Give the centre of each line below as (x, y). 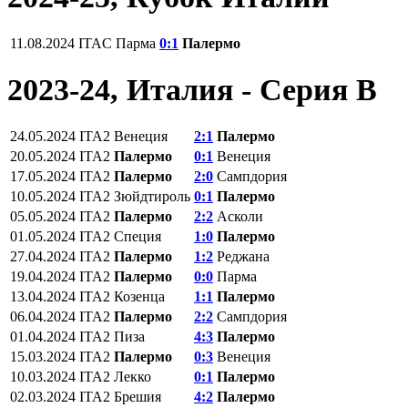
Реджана (243, 257)
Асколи (240, 217)
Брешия (138, 397)
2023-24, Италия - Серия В (192, 90)
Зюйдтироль (152, 197)
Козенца (139, 297)
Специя (138, 237)
